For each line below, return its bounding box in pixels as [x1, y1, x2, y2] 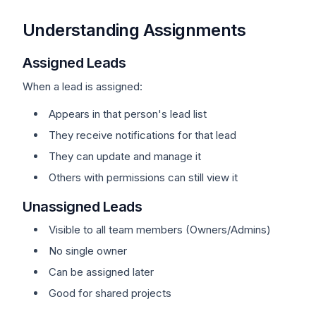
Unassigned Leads [23, 198, 142, 215]
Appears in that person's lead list [49, 107, 207, 121]
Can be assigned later [49, 265, 154, 279]
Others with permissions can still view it [49, 171, 238, 184]
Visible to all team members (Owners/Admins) [49, 223, 271, 236]
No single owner [49, 244, 127, 257]
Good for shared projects [49, 286, 171, 300]
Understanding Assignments [23, 20, 245, 40]
